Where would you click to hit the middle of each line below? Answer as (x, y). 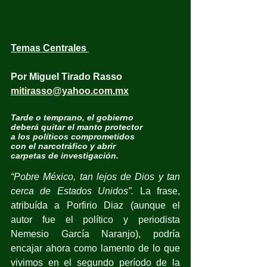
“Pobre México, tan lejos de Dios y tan (95, 176)
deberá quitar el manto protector (77, 127)
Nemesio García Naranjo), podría (95, 234)
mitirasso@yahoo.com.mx (70, 91)
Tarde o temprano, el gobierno (72, 117)
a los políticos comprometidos (73, 136)
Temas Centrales (50, 48)
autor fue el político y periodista (95, 219)
